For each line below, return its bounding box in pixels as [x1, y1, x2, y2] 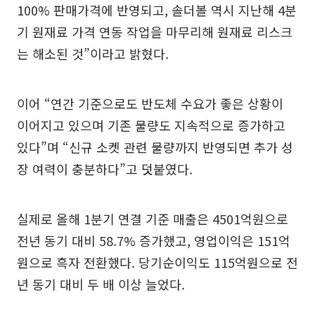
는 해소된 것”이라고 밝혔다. [17, 44, 169, 63]
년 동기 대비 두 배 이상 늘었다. [17, 274, 185, 293]
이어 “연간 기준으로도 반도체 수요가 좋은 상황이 [17, 94, 283, 112]
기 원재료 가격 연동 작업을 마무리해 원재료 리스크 [17, 22, 292, 41]
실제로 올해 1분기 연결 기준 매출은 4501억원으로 [17, 209, 288, 228]
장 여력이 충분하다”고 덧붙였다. [17, 159, 193, 178]
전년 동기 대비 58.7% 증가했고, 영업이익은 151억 [17, 231, 290, 250]
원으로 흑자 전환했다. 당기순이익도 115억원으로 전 [17, 252, 298, 271]
